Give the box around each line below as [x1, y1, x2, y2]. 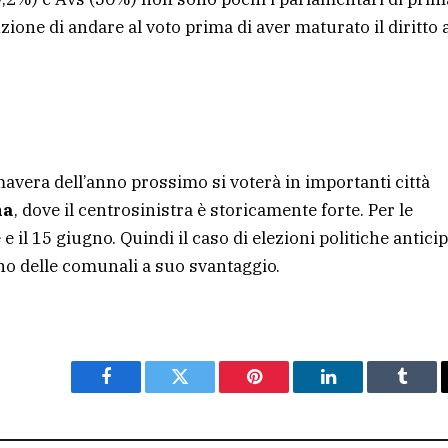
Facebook [104, 382, 175, 401]
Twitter [178, 382, 231, 401]
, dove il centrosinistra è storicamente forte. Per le [14, 199, 413, 221]
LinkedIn [326, 382, 393, 401]
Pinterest [252, 382, 316, 401]
